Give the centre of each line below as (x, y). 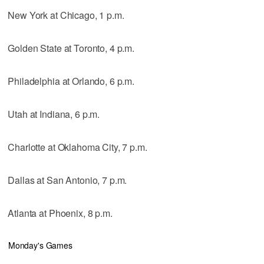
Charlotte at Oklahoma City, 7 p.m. (77, 147)
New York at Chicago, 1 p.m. (66, 15)
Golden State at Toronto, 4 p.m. (71, 48)
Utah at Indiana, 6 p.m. (54, 114)
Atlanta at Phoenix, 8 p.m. (60, 213)
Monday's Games (40, 245)
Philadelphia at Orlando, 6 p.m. (71, 81)
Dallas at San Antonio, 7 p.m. (67, 180)
